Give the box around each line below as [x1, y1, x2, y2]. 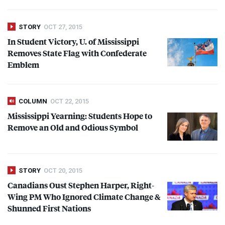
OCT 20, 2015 [44, 167, 82, 175]
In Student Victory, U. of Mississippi [8, 36, 139, 48]
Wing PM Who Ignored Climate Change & [8, 191, 160, 203]
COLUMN [19, 97, 47, 105]
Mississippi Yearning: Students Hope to [8, 110, 152, 122]
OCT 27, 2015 [44, 23, 82, 31]
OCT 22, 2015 [50, 97, 89, 105]
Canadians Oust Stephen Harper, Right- [8, 179, 154, 191]
